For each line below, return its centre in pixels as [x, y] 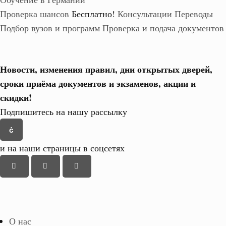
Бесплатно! [93, 14]
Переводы [194, 14]
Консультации [145, 14]
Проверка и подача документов [163, 28]
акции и [180, 83]
